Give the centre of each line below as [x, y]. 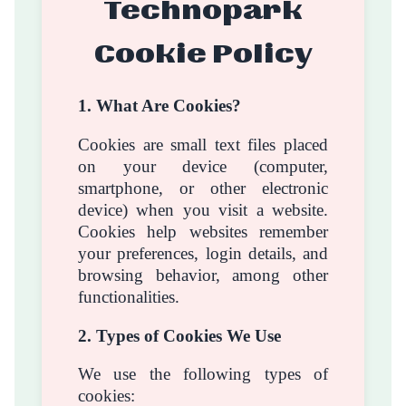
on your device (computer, [203, 166]
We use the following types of [203, 374]
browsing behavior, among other [203, 275]
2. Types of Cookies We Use [179, 335]
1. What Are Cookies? [159, 106]
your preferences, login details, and [203, 253]
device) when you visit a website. [203, 209]
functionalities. [129, 296]
